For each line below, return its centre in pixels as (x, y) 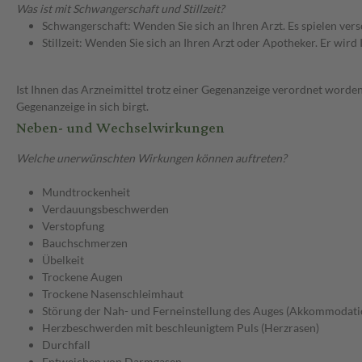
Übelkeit (63, 260)
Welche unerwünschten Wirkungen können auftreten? (152, 158)
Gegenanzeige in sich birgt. (82, 107)
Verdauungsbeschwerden (105, 209)
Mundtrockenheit (86, 192)
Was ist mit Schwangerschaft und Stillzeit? (120, 9)
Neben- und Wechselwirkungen (120, 128)
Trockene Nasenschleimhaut (113, 294)
